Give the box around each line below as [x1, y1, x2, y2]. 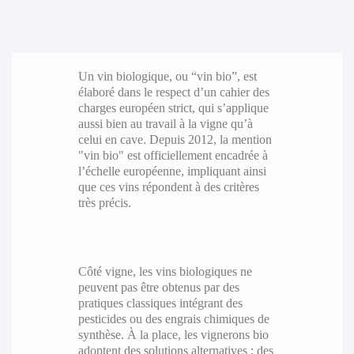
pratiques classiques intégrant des [77, 296, 243, 311]
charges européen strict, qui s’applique [77, 101, 269, 115]
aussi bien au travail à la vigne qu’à [77, 117, 253, 131]
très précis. [77, 196, 131, 210]
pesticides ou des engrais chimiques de [77, 312, 269, 326]
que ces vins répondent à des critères [77, 180, 259, 194]
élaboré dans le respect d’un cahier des [77, 85, 269, 100]
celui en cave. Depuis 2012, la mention [77, 133, 272, 147]
